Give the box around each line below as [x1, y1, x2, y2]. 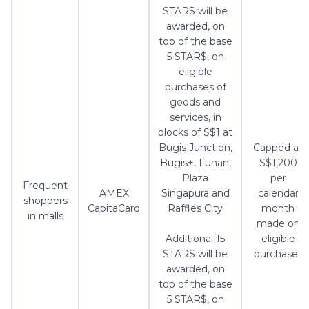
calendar [257, 187, 299, 200]
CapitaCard [88, 202, 140, 215]
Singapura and [161, 187, 230, 200]
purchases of [164, 81, 226, 94]
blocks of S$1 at [158, 126, 232, 139]
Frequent [23, 179, 68, 192]
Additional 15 [166, 232, 225, 246]
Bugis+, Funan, [159, 157, 231, 170]
